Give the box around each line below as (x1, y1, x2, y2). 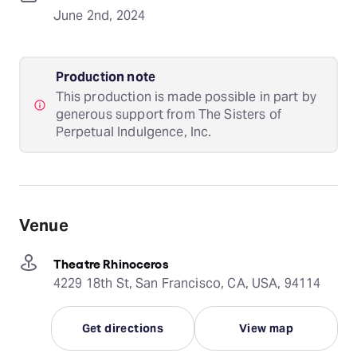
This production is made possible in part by (55, 88, 317, 105)
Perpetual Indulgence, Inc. (55, 123, 212, 140)
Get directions (81, 321, 164, 336)
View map (238, 321, 294, 336)
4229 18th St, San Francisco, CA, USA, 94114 (53, 275, 321, 292)
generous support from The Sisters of (55, 105, 281, 123)
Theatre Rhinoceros (53, 254, 169, 271)
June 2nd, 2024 (53, 7, 146, 24)
